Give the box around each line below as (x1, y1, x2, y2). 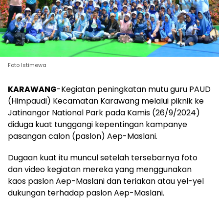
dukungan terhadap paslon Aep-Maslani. (8, 187, 164, 198)
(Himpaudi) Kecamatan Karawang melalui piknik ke (8, 95, 204, 107)
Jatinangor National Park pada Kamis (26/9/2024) (8, 107, 200, 118)
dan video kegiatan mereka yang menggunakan (8, 163, 192, 175)
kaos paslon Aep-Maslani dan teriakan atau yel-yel (8, 175, 204, 187)
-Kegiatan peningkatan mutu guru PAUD (57, 83, 211, 95)
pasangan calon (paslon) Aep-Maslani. (8, 130, 157, 142)
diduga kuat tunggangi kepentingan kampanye (8, 118, 187, 130)
